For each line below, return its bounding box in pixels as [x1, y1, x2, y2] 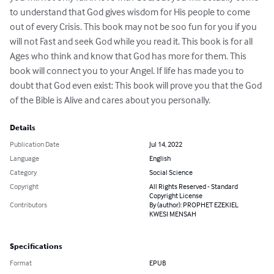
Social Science [149, 168, 193, 177]
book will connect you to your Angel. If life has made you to [10, 64, 246, 77]
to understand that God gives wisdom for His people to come [10, 6, 252, 18]
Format [10, 258, 32, 268]
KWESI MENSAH [149, 209, 196, 219]
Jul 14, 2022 [149, 139, 182, 149]
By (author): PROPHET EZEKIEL [149, 200, 239, 210]
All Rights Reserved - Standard [149, 182, 238, 191]
